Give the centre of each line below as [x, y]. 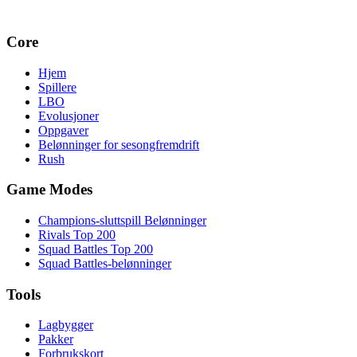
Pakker [56, 339]
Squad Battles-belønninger [105, 263]
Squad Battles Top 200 [96, 249]
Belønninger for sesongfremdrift [119, 144]
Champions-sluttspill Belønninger [122, 220]
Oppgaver [63, 130]
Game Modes [49, 190]
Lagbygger [66, 325]
